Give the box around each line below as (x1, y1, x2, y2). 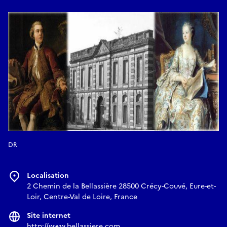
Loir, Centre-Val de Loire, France (27, 191, 137, 202)
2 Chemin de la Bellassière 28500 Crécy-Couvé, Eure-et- (27, 180, 216, 192)
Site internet (27, 210, 70, 221)
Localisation (27, 170, 69, 181)
